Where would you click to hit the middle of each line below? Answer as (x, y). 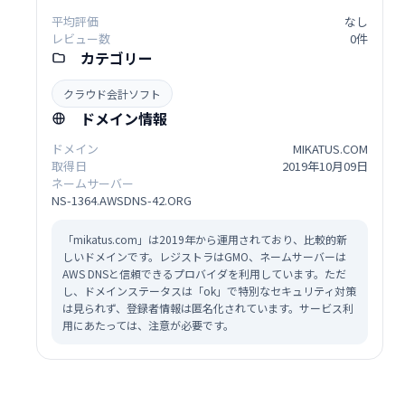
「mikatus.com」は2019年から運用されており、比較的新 (205, 240)
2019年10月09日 (325, 166)
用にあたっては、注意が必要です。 (148, 325)
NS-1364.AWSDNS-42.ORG (122, 201)
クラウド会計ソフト (112, 94)
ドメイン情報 (124, 119)
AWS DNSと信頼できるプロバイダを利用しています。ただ (204, 274)
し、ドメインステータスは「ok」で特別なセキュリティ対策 (209, 291)
